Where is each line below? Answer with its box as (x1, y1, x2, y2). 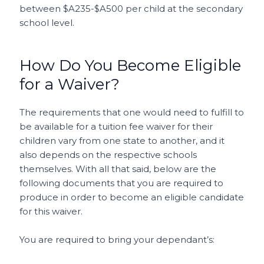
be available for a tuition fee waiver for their (19, 120, 213, 132)
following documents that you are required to (19, 177, 224, 189)
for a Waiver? (19, 74, 120, 94)
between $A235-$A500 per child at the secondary (19, 2, 243, 14)
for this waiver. (19, 205, 83, 217)
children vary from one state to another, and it (19, 134, 225, 146)
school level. (19, 16, 77, 28)
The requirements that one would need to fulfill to (19, 106, 245, 118)
